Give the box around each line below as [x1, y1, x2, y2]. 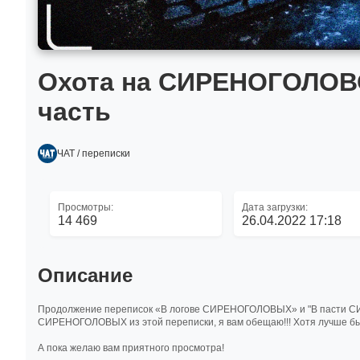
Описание [38, 264, 133, 286]
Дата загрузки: [241, 202, 308, 213]
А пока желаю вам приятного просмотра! [38, 342, 224, 354]
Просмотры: [58, 202, 113, 213]
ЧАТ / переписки [57, 148, 130, 159]
